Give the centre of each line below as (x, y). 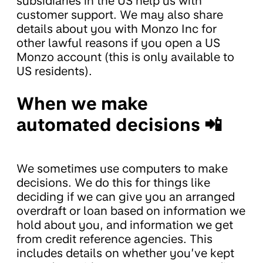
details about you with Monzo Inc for (117, 29)
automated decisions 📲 (119, 125)
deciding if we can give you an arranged (126, 196)
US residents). (54, 71)
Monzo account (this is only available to (125, 57)
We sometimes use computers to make (122, 168)
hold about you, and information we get (125, 225)
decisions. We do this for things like (113, 182)
